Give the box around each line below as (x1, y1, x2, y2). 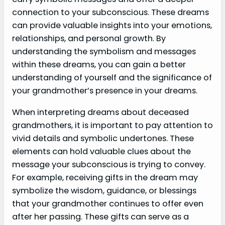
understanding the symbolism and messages (12, 46, 196, 58)
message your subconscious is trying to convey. (12, 158, 205, 170)
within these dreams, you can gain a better (12, 59, 186, 71)
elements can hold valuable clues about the (12, 145, 191, 157)
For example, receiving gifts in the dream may (12, 171, 198, 183)
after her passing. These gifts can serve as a (12, 210, 189, 222)
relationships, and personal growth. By (12, 33, 166, 45)
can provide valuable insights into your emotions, (12, 20, 212, 32)
